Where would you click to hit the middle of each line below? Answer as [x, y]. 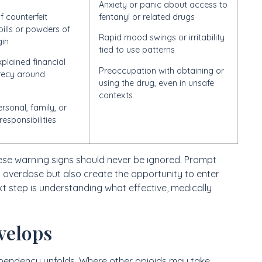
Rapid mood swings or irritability [162, 38]
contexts [116, 95]
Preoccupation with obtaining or [161, 70]
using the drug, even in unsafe [156, 83]
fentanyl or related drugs [147, 17]
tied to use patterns [137, 50]
